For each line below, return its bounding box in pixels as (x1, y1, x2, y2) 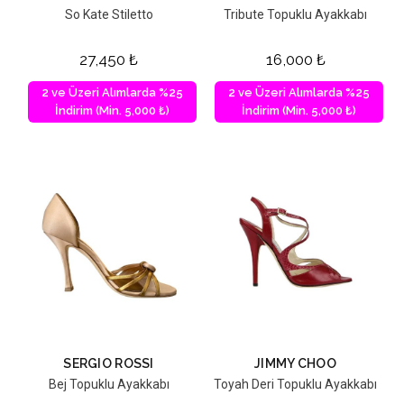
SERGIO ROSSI (63, 355, 154, 371)
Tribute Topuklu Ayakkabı (224, 6, 367, 22)
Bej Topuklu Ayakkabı (48, 376, 170, 391)
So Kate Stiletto (64, 6, 153, 22)
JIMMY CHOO (254, 355, 336, 371)
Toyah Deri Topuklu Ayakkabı (214, 376, 377, 391)
